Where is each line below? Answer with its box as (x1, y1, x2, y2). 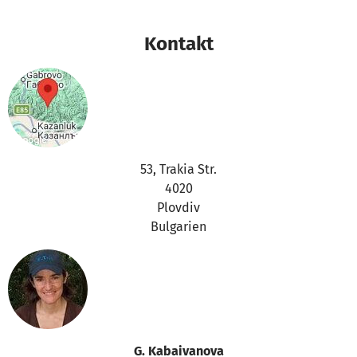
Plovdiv (157, 200, 200, 216)
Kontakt (143, 32, 214, 56)
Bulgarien (151, 219, 206, 235)
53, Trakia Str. (140, 162, 217, 178)
